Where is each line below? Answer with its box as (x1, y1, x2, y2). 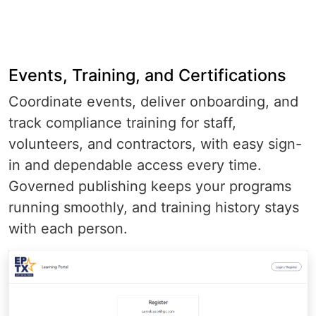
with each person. (8, 219, 128, 237)
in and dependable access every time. (8, 156, 262, 174)
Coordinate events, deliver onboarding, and (8, 92, 298, 110)
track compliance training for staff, (8, 114, 236, 131)
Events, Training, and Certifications (8, 64, 286, 85)
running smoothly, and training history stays (8, 198, 299, 216)
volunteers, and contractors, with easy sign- (8, 135, 302, 152)
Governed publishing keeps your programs (8, 177, 291, 195)
